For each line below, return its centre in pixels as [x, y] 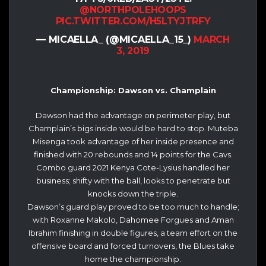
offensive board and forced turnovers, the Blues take [133, 246]
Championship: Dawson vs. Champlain [133, 91]
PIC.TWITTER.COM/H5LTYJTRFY [133, 21]
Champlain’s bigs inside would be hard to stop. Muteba [133, 128]
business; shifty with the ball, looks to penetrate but [133, 180]
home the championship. [133, 259]
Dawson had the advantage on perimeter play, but [133, 115]
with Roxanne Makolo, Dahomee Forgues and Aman [133, 219]
